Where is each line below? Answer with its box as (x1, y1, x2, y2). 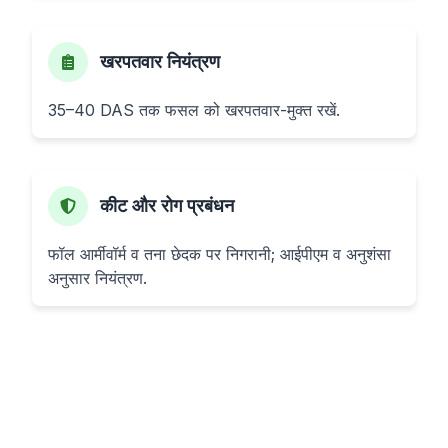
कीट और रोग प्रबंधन (100, 195, 234, 216)
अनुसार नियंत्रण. (48, 268, 147, 288)
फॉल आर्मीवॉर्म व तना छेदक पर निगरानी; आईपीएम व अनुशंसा (48, 244, 391, 264)
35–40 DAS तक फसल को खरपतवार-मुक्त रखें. (48, 100, 340, 120)
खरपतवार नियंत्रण (100, 51, 220, 72)
